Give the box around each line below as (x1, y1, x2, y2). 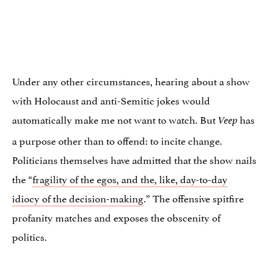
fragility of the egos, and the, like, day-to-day (32, 170, 228, 186)
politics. (12, 228, 47, 244)
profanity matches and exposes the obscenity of (12, 208, 220, 225)
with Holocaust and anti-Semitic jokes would (12, 91, 210, 107)
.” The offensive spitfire (144, 189, 244, 205)
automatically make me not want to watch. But (12, 110, 218, 127)
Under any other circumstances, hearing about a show (12, 72, 250, 88)
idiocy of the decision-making (12, 189, 144, 205)
